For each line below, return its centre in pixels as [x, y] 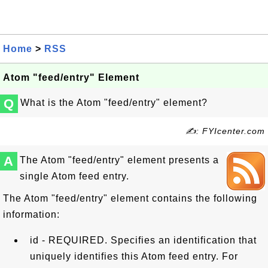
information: [31, 214]
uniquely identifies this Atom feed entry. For [134, 256]
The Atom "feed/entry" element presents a [119, 160]
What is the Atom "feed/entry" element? [114, 103]
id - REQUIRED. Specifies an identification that [143, 240]
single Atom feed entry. [74, 176]
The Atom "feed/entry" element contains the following [130, 198]
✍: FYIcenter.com [225, 131]
